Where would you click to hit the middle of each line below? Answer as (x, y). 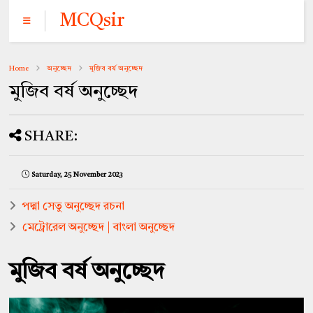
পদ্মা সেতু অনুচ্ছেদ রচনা (74, 207)
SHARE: (51, 137)
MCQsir (92, 21)
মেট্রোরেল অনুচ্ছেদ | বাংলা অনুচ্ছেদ (99, 228)
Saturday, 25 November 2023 (77, 175)
